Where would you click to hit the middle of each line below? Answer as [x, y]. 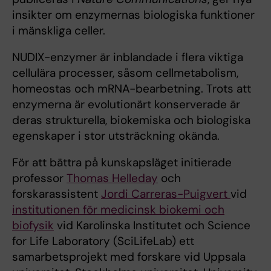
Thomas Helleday [112, 178]
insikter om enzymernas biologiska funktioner [133, 15]
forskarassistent [57, 194]
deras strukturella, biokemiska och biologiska [131, 120]
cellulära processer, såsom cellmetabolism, [125, 73]
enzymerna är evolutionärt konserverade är [126, 104]
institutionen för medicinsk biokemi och [118, 210]
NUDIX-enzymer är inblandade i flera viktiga [128, 57]
